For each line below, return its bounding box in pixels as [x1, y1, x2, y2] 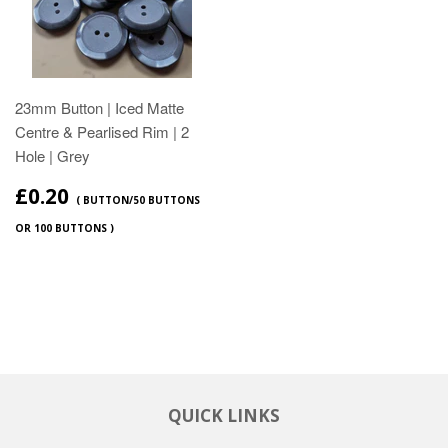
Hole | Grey [15, 145, 90, 167]
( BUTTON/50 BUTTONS [76, 193, 200, 208]
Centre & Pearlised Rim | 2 [15, 121, 189, 143]
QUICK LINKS [168, 404, 280, 428]
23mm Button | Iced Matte [15, 97, 184, 119]
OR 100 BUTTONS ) [15, 221, 114, 236]
